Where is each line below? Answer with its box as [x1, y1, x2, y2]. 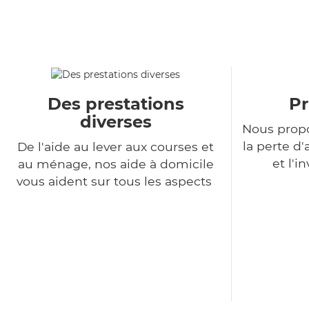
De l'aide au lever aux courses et [17, 139, 214, 154]
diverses [79, 112, 152, 132]
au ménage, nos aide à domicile [17, 157, 214, 172]
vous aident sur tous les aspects [16, 174, 215, 189]
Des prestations [47, 94, 184, 114]
